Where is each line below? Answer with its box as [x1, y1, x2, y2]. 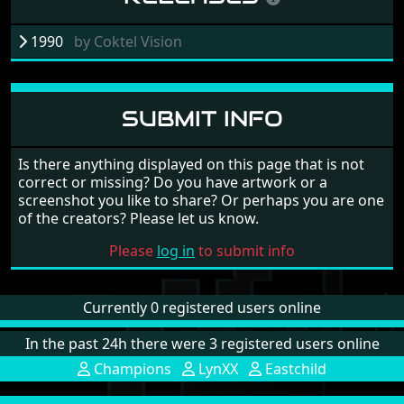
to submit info [195, 240, 295, 261]
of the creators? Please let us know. [18, 207, 259, 228]
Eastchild [262, 358, 326, 379]
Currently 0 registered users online [83, 297, 321, 317]
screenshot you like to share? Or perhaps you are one [18, 189, 384, 210]
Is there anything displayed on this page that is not [18, 153, 364, 174]
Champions [90, 358, 171, 379]
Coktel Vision [90, 31, 182, 51]
